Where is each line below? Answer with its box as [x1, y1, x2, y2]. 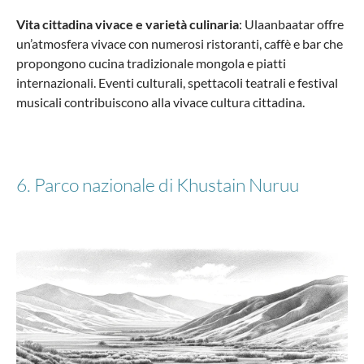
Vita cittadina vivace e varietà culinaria [16, 16, 239, 32]
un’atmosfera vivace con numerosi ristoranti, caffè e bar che [16, 36, 343, 52]
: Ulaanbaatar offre [239, 16, 344, 32]
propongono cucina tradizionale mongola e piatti [16, 55, 286, 71]
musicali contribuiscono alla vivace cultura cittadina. [16, 94, 305, 110]
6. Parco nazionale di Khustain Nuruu [16, 173, 302, 197]
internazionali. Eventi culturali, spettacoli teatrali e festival [16, 75, 338, 91]
